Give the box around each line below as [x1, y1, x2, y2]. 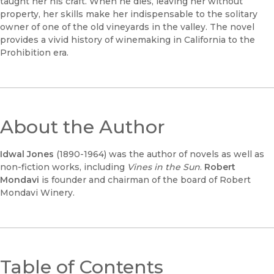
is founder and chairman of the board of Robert [39, 174, 251, 186]
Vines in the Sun [127, 161, 200, 173]
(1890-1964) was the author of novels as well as [54, 149, 264, 160]
